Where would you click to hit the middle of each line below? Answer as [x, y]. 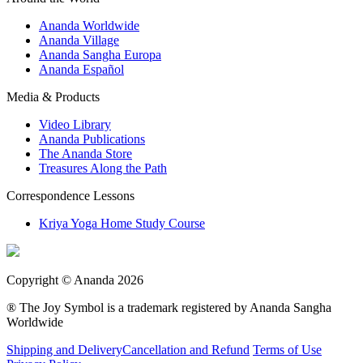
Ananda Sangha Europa [100, 54]
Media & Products [53, 96]
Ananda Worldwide [89, 25]
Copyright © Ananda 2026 [75, 280]
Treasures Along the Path [103, 168]
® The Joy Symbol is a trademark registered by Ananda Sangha [169, 307]
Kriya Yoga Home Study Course [122, 223]
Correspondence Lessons [70, 195]
